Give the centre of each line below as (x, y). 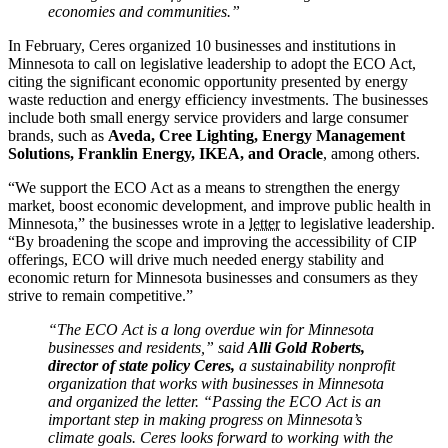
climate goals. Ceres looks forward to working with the (220, 437)
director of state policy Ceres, (143, 365)
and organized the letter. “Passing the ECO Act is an (214, 401)
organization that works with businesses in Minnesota (216, 383)
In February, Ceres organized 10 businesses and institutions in (202, 45)
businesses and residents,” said (148, 347)
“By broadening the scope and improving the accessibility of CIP (212, 241)
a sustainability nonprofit (317, 365)
